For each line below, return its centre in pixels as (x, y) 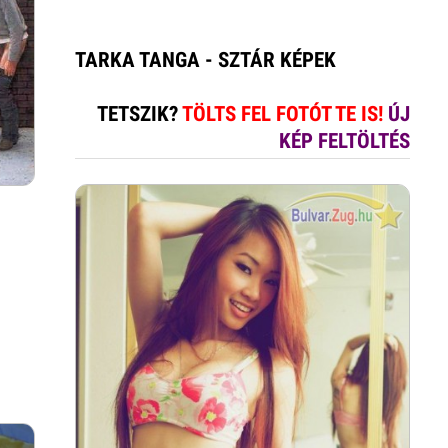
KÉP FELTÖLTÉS (344, 141)
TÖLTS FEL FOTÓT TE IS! (284, 114)
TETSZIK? (139, 114)
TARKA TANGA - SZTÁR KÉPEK (205, 60)
